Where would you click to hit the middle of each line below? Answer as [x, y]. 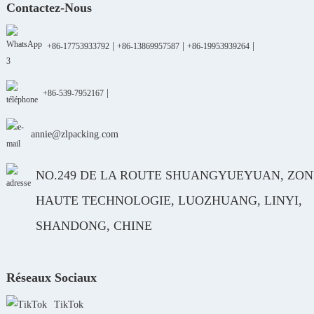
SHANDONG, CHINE [94, 226]
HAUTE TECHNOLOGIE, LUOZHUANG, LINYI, [169, 200]
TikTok [68, 305]
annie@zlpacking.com [74, 134]
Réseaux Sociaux [51, 278]
